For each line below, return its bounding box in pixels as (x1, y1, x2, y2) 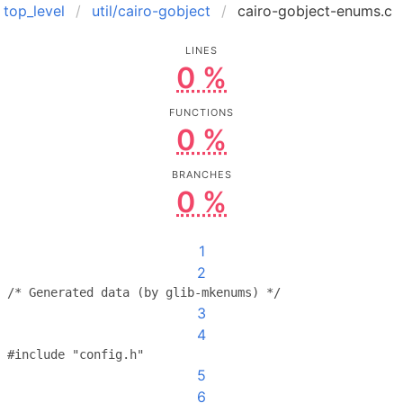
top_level (4, 2, 65, 20)
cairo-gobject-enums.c (237, 2, 392, 20)
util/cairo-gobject (92, 2, 210, 20)
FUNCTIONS (169, 106, 234, 119)
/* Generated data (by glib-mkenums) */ (7, 285, 281, 300)
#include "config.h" (7, 347, 144, 362)
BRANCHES (171, 168, 232, 181)
